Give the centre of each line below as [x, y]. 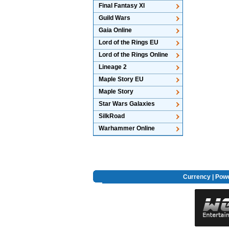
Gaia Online [115, 30]
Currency [197, 177]
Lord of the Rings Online [133, 55]
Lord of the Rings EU [129, 42]
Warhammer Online [127, 128]
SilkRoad [112, 116]
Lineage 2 [113, 67]
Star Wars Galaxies [127, 104]
